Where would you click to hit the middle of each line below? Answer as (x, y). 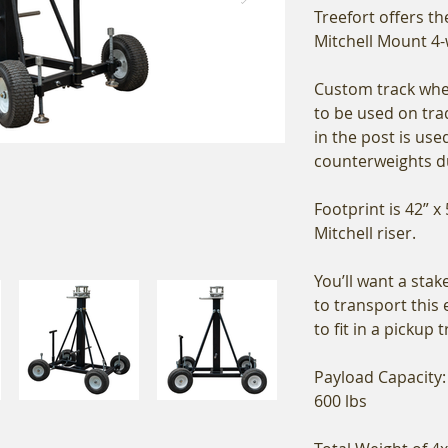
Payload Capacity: (380, 377)
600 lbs (340, 401)
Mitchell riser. (365, 233)
